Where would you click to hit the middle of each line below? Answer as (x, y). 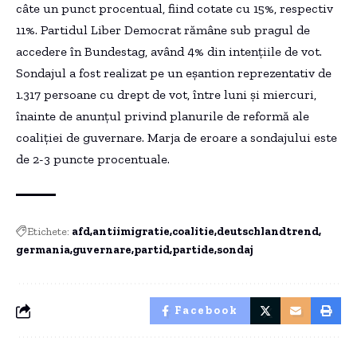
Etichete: (48, 231)
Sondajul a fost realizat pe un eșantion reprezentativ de (174, 73)
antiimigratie (131, 231)
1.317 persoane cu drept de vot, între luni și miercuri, (166, 94)
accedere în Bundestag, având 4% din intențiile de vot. (169, 51)
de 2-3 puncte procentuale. (93, 159)
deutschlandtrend (268, 231)
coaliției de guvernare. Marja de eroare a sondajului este (177, 137)
